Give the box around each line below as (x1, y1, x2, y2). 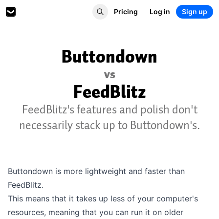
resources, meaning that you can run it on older (8, 207, 183, 217)
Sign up (182, 7, 207, 16)
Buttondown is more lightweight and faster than (8, 166, 185, 176)
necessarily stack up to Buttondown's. (19, 116, 200, 134)
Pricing (114, 7, 138, 16)
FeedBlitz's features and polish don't (22, 101, 197, 118)
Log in (150, 7, 170, 16)
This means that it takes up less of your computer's (8, 194, 198, 203)
